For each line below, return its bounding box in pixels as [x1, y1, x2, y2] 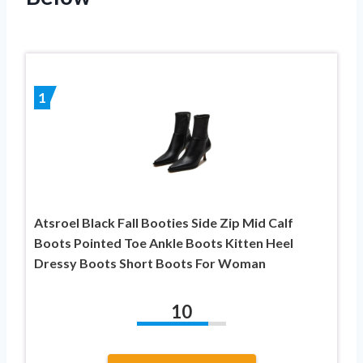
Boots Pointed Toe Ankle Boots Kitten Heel [34, 234, 293, 250]
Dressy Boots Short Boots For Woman [34, 254, 266, 271]
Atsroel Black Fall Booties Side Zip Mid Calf [34, 214, 293, 230]
